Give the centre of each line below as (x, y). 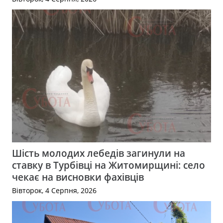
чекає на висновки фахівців (78, 177)
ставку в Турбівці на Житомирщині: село (109, 165)
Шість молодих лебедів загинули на (99, 153)
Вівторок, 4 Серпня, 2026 (54, 191)
